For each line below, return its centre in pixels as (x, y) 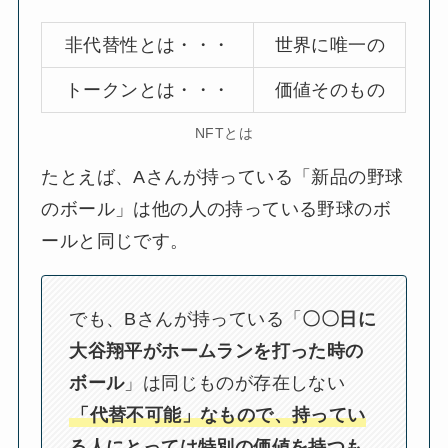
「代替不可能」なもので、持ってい (218, 414)
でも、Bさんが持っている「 (186, 318)
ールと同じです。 (115, 241)
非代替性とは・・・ (147, 44)
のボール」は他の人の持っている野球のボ (216, 209)
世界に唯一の (329, 44)
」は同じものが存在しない (235, 382)
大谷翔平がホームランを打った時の (216, 350)
